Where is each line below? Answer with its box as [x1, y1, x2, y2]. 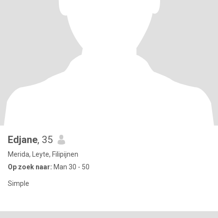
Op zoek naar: [8, 163, 52, 171]
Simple [8, 180, 29, 187]
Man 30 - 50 [52, 163, 90, 171]
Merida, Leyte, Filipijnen [8, 150, 78, 158]
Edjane [8, 134, 37, 145]
